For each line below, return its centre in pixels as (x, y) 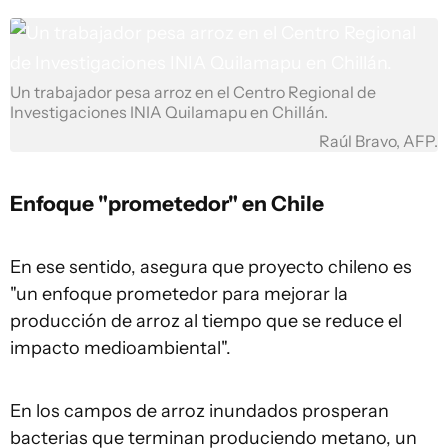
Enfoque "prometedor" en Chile (167, 203)
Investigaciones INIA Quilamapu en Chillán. (169, 112)
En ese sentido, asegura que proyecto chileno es (211, 267)
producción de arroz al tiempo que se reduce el (206, 321)
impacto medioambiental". (120, 348)
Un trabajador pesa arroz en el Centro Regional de (193, 92)
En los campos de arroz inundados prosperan (199, 411)
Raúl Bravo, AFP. (378, 141)
